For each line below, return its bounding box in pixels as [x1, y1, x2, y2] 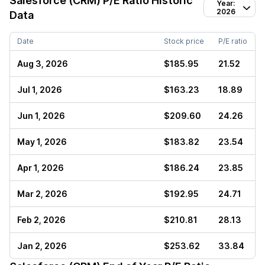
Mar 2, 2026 [17, 189, 67, 199]
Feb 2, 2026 [17, 215, 66, 225]
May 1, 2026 [17, 137, 67, 147]
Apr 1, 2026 [17, 163, 64, 173]
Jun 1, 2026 [17, 111, 65, 121]
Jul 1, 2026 [17, 85, 62, 95]
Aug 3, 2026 [17, 59, 68, 69]
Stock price [164, 37, 204, 46]
